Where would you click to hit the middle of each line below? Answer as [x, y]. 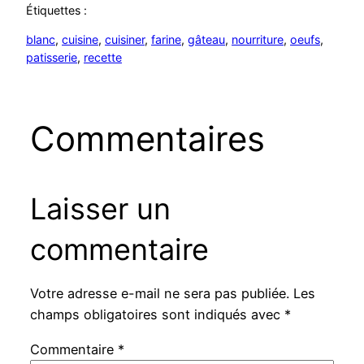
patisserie [52, 58]
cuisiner [125, 40]
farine [166, 40]
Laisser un [100, 209]
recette [103, 58]
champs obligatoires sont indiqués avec [157, 315]
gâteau [206, 40]
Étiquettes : [56, 11]
